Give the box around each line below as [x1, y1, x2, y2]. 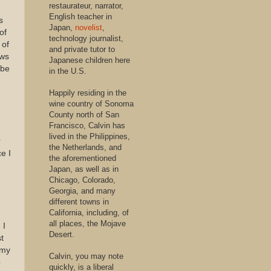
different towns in [49, 197, 109, 206]
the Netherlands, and [49, 143, 122, 152]
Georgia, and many [49, 186, 116, 195]
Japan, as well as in [49, 165, 119, 174]
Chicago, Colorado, [49, 175, 116, 184]
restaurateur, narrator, [49, 1, 123, 10]
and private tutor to [49, 45, 115, 54]
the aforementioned [49, 154, 116, 163]
